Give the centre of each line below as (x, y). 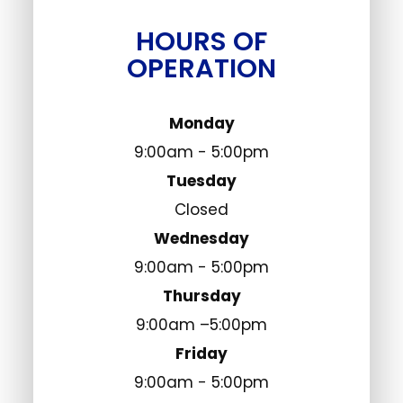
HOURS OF (201, 41)
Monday (201, 123)
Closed (201, 209)
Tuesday (201, 180)
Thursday (201, 296)
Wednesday (201, 238)
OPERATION (201, 68)
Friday (201, 353)
